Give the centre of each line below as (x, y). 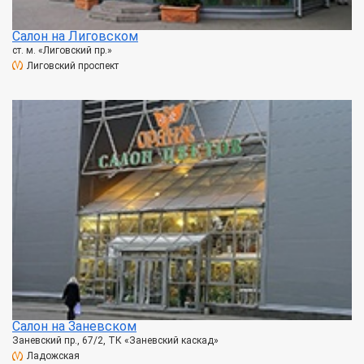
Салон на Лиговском (75, 36)
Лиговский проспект (73, 65)
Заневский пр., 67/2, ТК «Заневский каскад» (115, 340)
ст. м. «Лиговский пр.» (62, 50)
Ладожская (53, 355)
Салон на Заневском (74, 326)
